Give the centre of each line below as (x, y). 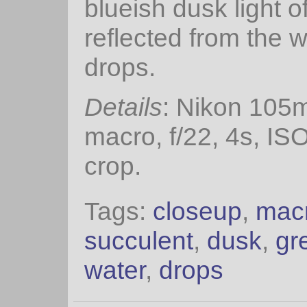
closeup (197, 211)
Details (123, 107)
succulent (139, 240)
